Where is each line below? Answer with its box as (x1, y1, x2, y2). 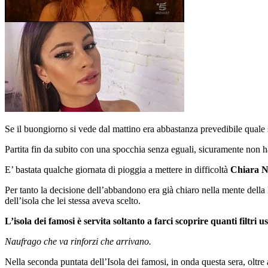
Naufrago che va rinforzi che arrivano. (5, 236, 151, 246)
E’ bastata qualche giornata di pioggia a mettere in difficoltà (5, 164, 230, 175)
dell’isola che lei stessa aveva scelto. (5, 195, 141, 206)
